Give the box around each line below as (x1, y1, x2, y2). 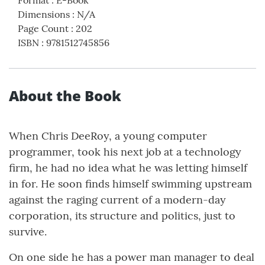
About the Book (9, 86, 121, 106)
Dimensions (18, 8, 70, 21)
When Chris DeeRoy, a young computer (9, 129, 207, 143)
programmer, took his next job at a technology (9, 145, 241, 159)
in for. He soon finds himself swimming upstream (9, 177, 252, 191)
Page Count (18, 22, 69, 35)
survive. (9, 225, 47, 239)
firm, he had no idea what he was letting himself (9, 161, 247, 175)
